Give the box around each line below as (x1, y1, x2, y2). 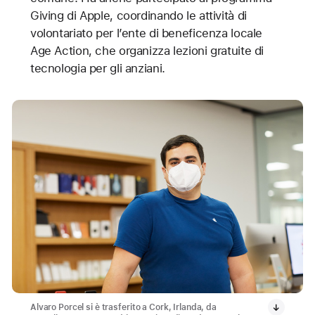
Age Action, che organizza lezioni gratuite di (30, 43, 264, 58)
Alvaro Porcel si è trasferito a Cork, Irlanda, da (30, 302, 217, 313)
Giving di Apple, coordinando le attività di (30, 8, 247, 22)
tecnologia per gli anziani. (30, 60, 175, 75)
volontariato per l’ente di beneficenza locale (30, 25, 263, 40)
